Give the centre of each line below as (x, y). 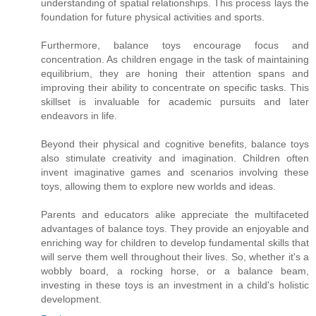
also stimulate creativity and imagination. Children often (175, 158)
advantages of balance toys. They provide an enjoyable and (175, 229)
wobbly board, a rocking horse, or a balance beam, (175, 271)
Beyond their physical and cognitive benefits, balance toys (175, 144)
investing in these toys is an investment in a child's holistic (175, 285)
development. (71, 299)
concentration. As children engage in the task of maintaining (175, 60)
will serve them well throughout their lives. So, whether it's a (175, 257)
